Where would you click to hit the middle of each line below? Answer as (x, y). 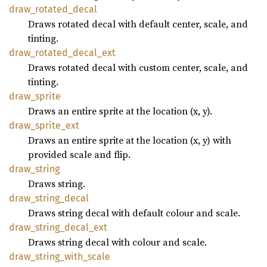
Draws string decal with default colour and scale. (134, 213)
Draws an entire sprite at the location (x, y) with (130, 140)
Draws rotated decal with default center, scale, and (138, 24)
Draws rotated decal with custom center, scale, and (138, 67)
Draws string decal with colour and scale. (117, 242)
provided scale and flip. (79, 154)
